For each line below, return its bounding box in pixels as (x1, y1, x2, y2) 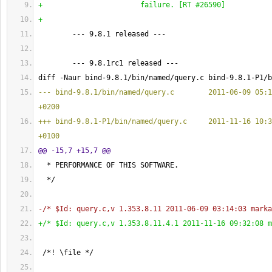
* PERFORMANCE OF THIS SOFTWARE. (38, 161, 178, 169)
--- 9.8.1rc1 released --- (38, 59, 178, 67)
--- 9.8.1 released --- (38, 30, 166, 38)
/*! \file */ (38, 248, 93, 257)
